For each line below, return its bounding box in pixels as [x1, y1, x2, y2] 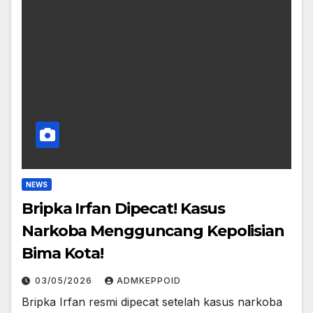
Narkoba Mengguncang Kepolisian [22, 221, 284, 241]
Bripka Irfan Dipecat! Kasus [22, 199, 226, 219]
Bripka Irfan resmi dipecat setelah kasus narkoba [22, 295, 282, 310]
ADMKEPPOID [117, 275, 181, 286]
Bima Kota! [22, 244, 103, 263]
